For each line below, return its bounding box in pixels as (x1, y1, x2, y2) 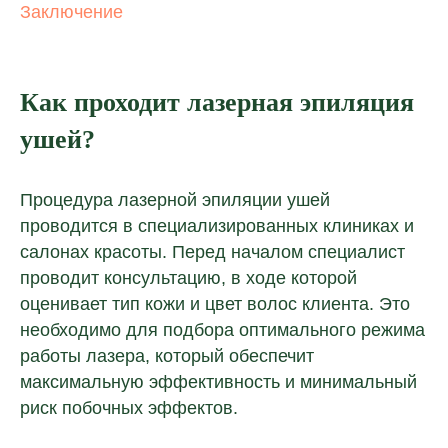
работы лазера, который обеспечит (20, 346, 314, 366)
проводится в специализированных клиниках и (20, 216, 414, 236)
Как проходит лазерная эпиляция (20, 88, 414, 117)
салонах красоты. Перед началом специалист (20, 242, 405, 262)
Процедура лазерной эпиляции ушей (20, 190, 330, 210)
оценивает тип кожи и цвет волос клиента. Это (20, 294, 410, 314)
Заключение (20, 2, 123, 22)
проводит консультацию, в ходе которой (20, 268, 357, 288)
